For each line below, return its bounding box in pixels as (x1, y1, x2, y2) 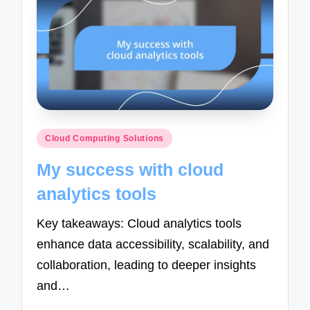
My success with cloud (37, 159, 224, 179)
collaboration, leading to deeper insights (37, 257, 257, 272)
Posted (35, 130, 72, 144)
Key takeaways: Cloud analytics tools (37, 216, 242, 230)
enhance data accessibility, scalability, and (37, 237, 270, 251)
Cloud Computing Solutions (45, 134, 165, 144)
